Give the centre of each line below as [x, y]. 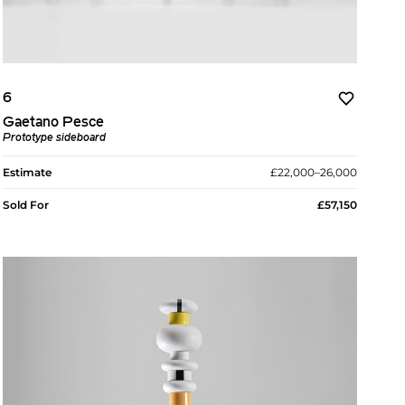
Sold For [25, 205]
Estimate [27, 173]
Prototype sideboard [54, 139]
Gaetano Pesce [53, 123]
